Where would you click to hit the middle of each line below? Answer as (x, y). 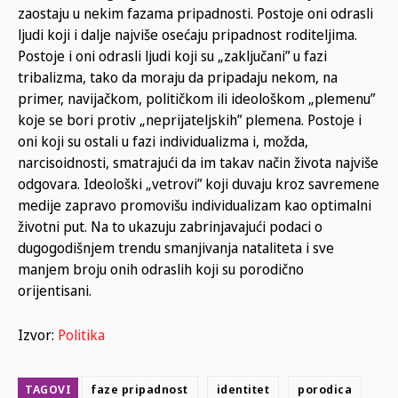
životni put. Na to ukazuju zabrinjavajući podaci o (170, 226)
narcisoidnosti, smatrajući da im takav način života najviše (198, 162)
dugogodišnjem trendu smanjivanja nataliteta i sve (176, 247)
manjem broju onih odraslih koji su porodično (161, 269)
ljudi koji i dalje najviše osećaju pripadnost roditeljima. (187, 34)
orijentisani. (55, 290)
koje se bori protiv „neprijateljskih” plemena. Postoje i (190, 119)
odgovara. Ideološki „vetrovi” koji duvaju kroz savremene (199, 183)
